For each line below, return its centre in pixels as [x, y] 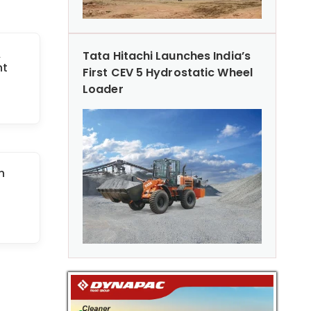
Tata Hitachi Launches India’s [167, 56]
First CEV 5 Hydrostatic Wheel [168, 72]
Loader [103, 89]
